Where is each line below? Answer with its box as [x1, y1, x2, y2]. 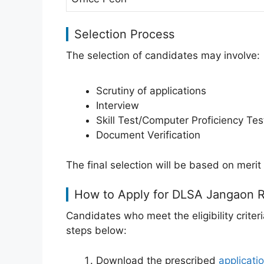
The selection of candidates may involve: [66, 49, 260, 61]
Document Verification [96, 129, 200, 141]
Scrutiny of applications [96, 85, 206, 97]
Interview [96, 100, 139, 111]
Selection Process [74, 27, 174, 41]
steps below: [66, 225, 127, 236]
